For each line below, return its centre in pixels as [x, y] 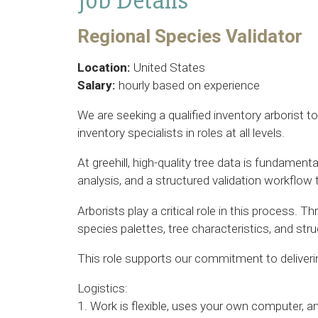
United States [168, 67]
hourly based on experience [188, 85]
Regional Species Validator [190, 36]
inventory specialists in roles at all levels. [181, 133]
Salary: [97, 85]
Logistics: [103, 288]
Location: [104, 67]
